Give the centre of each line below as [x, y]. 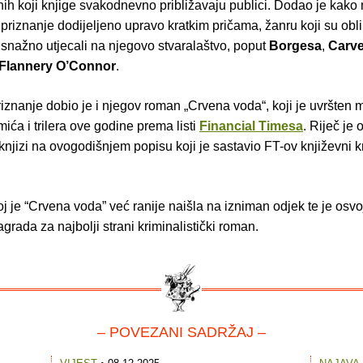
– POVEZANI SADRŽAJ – [181, 333]
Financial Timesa [251, 126]
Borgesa [295, 46]
